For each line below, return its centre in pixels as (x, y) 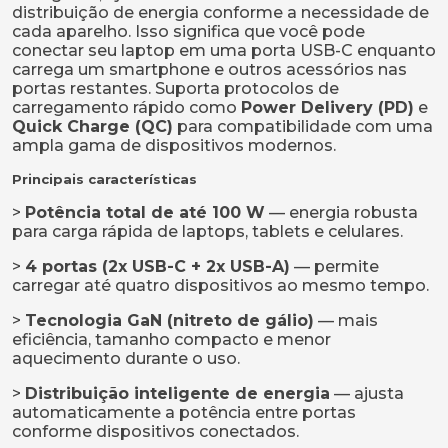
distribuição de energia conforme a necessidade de (220, 12)
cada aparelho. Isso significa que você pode (188, 31)
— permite (334, 266)
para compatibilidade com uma (303, 126)
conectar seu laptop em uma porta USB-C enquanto (224, 50)
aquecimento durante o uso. (126, 358)
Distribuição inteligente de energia (177, 393)
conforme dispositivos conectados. (157, 431)
